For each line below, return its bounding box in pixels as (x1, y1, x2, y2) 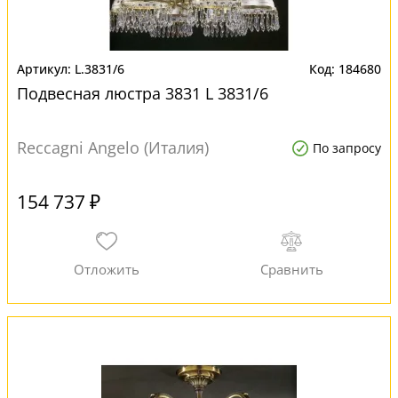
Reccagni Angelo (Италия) (17, 137, 209, 158)
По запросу (313, 139, 381, 156)
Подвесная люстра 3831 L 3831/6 (17, 83, 268, 104)
